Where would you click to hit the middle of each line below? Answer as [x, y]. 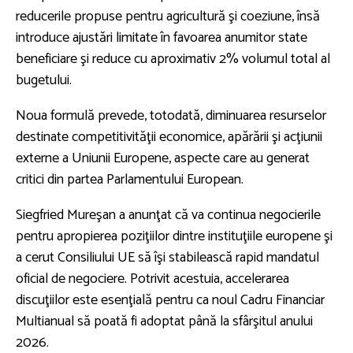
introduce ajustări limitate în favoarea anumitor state [162, 37]
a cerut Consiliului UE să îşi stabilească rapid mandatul [167, 257]
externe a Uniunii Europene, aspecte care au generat [163, 158]
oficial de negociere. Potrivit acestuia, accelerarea [152, 279]
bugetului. [44, 80]
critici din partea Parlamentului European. [130, 179]
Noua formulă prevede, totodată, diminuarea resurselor [171, 115]
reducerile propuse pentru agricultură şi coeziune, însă [168, 16]
